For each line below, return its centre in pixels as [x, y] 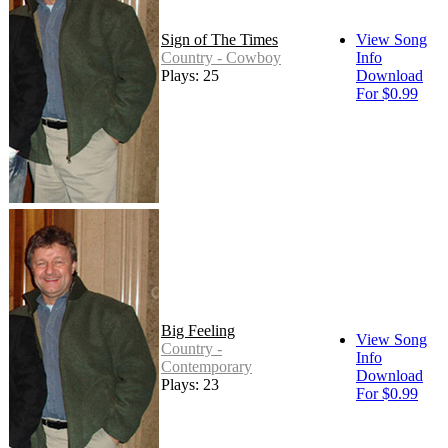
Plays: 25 [190, 76]
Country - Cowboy [221, 58]
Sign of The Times [219, 40]
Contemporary [206, 367]
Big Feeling [198, 331]
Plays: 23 [190, 385]
